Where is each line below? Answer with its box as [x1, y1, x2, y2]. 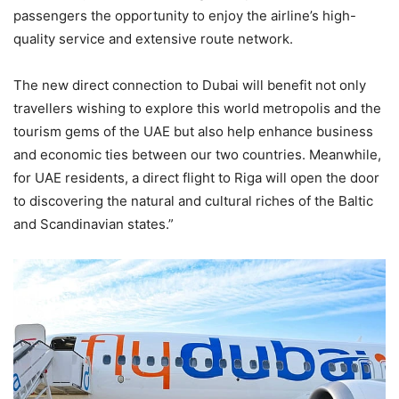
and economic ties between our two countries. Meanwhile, [13, 145, 381, 163]
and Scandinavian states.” [13, 215, 174, 232]
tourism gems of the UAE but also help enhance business [13, 122, 373, 140]
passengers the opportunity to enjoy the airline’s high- [13, 6, 356, 24]
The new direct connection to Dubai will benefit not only [13, 76, 366, 94]
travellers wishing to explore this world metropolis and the [13, 99, 381, 117]
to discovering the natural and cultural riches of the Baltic [13, 191, 373, 209]
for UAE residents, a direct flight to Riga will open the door [13, 168, 379, 186]
